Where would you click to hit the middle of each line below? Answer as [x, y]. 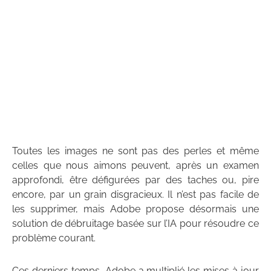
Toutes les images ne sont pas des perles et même [135, 151]
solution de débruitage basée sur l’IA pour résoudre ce [135, 224]
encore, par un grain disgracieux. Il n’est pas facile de [135, 195]
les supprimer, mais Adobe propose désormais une [135, 209]
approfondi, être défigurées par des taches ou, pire [135, 180]
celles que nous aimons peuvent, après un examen [135, 166]
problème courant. [54, 238]
